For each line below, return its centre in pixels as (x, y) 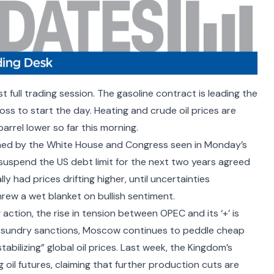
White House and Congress (107, 144)
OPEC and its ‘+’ (195, 213)
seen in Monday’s (208, 144)
